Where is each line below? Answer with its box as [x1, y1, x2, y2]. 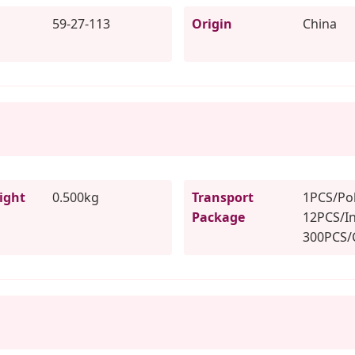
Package [191, 208, 245, 226]
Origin [191, 14, 232, 32]
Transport [191, 188, 254, 206]
